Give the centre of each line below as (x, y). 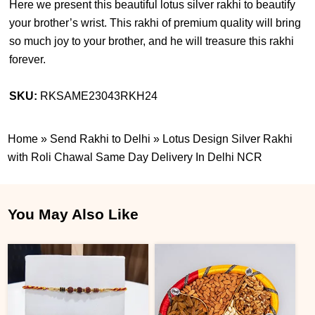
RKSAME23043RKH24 (99, 96)
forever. (28, 59)
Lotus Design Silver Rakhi (228, 139)
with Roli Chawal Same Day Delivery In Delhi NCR (135, 157)
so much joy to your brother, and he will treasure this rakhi (152, 41)
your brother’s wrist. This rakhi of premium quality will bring (155, 23)
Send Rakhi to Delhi (101, 139)
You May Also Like (73, 214)
